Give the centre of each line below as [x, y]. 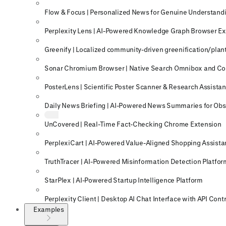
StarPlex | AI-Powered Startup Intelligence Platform [124, 180]
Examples [49, 209]
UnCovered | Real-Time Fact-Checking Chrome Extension [133, 124]
